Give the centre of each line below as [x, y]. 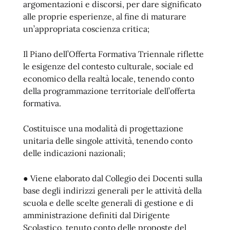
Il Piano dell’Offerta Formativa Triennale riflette [113, 54]
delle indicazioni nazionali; [74, 153]
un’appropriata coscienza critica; [86, 29]
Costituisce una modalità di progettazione [103, 128]
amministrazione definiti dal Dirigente [97, 215]
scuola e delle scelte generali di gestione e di [108, 203]
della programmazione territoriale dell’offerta [109, 91]
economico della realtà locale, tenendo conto [109, 79]
